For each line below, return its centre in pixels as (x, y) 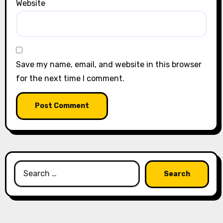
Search (26, 166)
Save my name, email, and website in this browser (109, 64)
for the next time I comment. (70, 78)
